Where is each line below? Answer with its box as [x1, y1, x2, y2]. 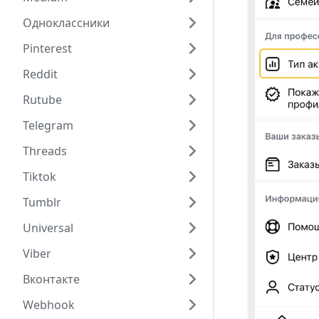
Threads [23, 143, 67, 159]
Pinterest [23, 41, 72, 56]
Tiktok [23, 169, 56, 184]
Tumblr [23, 194, 61, 210]
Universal [23, 220, 73, 236]
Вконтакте [23, 271, 80, 287]
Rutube [23, 92, 62, 108]
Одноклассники [23, 15, 110, 31]
